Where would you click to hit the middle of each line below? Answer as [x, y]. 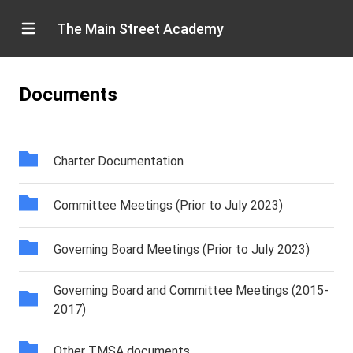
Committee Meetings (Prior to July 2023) [168, 205]
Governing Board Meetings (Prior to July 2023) [182, 249]
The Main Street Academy [140, 28]
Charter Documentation [119, 161]
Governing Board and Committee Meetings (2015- [191, 290]
